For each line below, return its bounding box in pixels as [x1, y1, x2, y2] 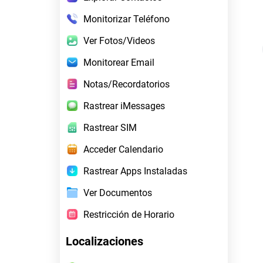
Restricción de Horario [83, 208, 174, 220]
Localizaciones [66, 234, 143, 248]
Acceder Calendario [83, 143, 163, 155]
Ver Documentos [83, 187, 152, 198]
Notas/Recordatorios [83, 78, 170, 90]
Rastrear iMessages [83, 100, 165, 112]
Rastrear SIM [83, 122, 137, 133]
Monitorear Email [83, 56, 154, 68]
